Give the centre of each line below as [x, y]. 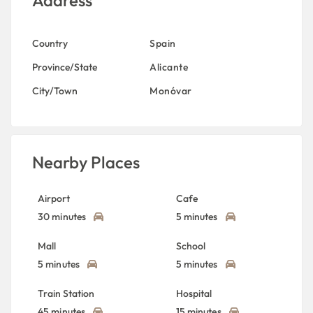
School [190, 246]
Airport [54, 198]
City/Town [55, 91]
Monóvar [171, 91]
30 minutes [62, 217]
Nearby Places [86, 162]
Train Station [66, 293]
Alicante [169, 67]
